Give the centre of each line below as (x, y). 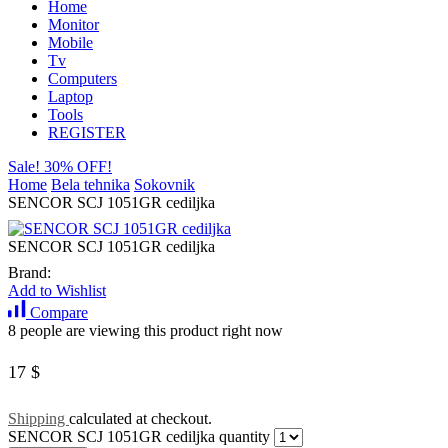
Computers (82, 79)
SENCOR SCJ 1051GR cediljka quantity (139, 437)
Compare (59, 313)
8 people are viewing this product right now (145, 331)
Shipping (38, 419)
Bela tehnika (90, 185)
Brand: (29, 273)
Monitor (73, 25)
